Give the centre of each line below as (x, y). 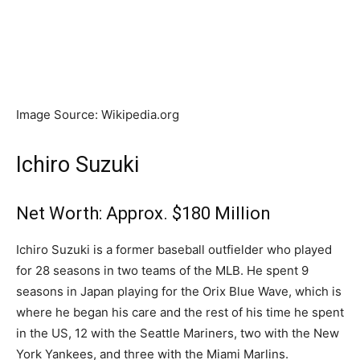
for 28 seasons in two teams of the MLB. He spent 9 (162, 271)
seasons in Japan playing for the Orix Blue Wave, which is (179, 292)
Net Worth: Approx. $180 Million (143, 214)
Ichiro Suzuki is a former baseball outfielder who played (174, 250)
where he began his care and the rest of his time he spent (180, 313)
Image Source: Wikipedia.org (98, 115)
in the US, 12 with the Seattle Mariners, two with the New (178, 333)
